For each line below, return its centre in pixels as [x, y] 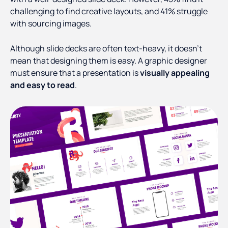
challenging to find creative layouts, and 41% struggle [109, 11]
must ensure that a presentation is [75, 73]
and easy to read [42, 85]
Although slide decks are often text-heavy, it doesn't [106, 49]
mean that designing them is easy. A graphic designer [109, 61]
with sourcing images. [51, 24]
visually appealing [175, 73]
